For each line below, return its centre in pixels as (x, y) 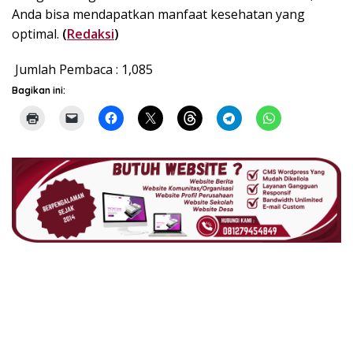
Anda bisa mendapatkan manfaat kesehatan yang (158, 15)
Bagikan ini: (39, 91)
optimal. (37, 34)
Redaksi (91, 34)
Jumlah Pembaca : (67, 70)
